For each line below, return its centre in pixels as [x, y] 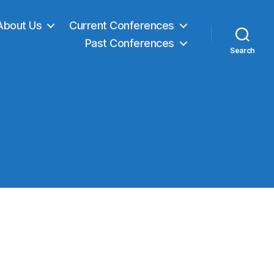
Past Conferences [129, 43]
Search [243, 50]
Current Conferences [122, 25]
